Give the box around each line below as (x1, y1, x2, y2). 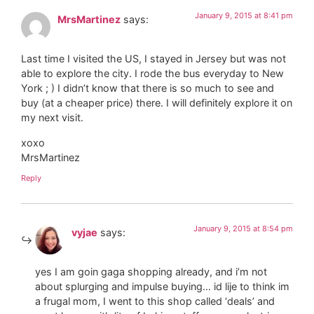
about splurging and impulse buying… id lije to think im (35, 280, 289, 293)
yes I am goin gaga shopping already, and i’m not (35, 266, 267, 278)
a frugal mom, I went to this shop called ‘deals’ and (35, 295, 275, 308)
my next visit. (21, 111, 83, 124)
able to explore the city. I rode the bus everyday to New (21, 67, 284, 80)
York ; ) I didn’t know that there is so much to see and (21, 82, 274, 95)
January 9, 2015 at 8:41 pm (195, 10, 293, 20)
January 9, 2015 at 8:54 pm (193, 224, 293, 234)
